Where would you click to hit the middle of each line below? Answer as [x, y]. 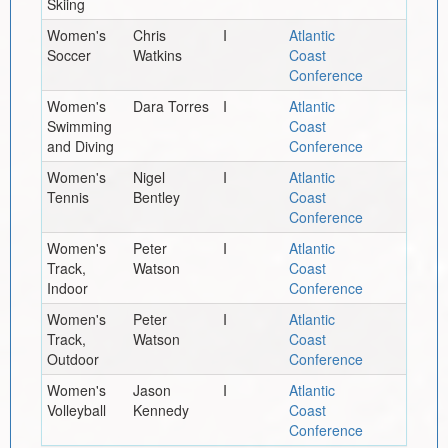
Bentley [156, 196]
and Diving [80, 145]
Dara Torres [170, 105]
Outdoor [72, 358]
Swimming [79, 125]
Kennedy [160, 409]
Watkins [157, 54]
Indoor [67, 287]
